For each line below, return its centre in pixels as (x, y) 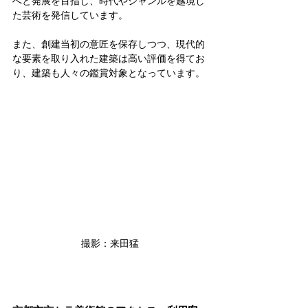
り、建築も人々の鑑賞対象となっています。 (109, 73)
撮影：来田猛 (110, 243)
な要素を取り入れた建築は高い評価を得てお (109, 59)
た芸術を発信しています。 (70, 15)
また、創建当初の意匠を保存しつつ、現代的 (109, 44)
